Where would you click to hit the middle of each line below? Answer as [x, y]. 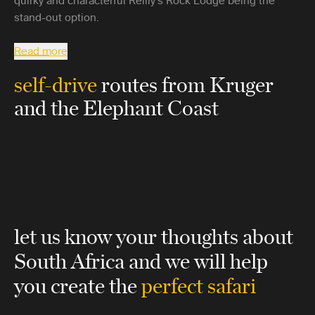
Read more [41, 51]
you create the [78, 285]
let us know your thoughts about [154, 236]
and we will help [198, 260]
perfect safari [199, 285]
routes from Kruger [185, 84]
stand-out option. [57, 17]
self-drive [56, 84]
